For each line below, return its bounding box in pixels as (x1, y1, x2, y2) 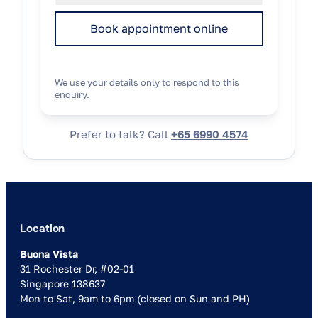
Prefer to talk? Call (70, 127, 171, 141)
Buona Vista (20, 247, 78, 260)
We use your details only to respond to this (55, 76, 239, 88)
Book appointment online (90, 21, 228, 36)
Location (20, 221, 65, 236)
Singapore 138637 (20, 277, 105, 290)
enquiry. (55, 88, 89, 100)
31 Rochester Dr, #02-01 (20, 262, 134, 275)
